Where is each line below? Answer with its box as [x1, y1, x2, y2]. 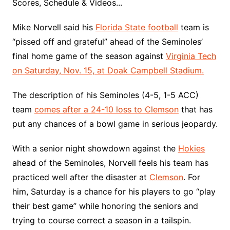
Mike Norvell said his [12, 22, 95, 32]
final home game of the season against [12, 51, 166, 61]
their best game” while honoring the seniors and [12, 201, 198, 211]
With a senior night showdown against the [12, 143, 178, 154]
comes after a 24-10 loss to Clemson [34, 104, 179, 114]
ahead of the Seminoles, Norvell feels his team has [12, 158, 208, 168]
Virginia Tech [165, 51, 216, 61]
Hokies [178, 143, 205, 154]
